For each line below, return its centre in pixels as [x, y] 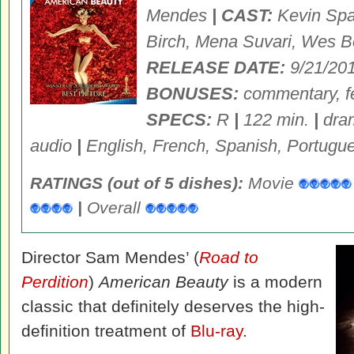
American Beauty [164, 282]
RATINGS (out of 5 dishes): [137, 183]
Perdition [55, 282]
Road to [229, 257]
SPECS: [179, 120]
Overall [114, 207]
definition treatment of [106, 331]
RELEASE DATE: [216, 68]
